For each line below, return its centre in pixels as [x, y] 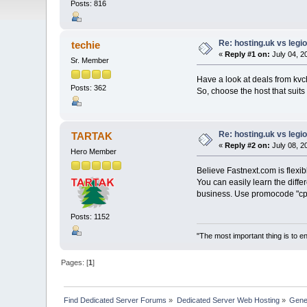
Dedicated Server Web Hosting [228, 300]
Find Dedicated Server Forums [115, 300]
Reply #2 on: [248, 145]
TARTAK [91, 136]
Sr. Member [90, 60]
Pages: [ [75, 263]
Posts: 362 [89, 88]
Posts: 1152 [90, 217]
